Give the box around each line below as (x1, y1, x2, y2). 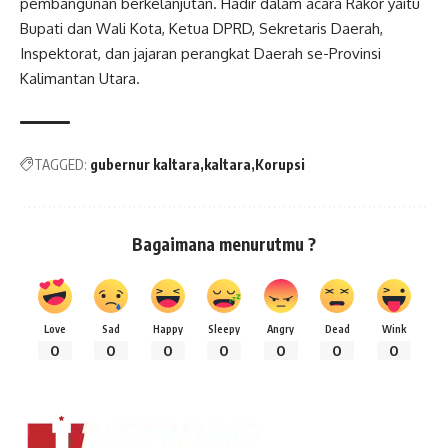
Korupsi (255, 156, 305, 174)
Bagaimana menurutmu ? (132, 233, 316, 256)
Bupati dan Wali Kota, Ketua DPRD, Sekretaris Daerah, (20, 19, 383, 39)
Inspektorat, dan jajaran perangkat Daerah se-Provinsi (20, 44, 381, 64)
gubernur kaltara (90, 156, 200, 174)
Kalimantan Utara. (20, 69, 140, 89)
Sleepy (208, 322, 240, 336)
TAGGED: (34, 156, 87, 174)
